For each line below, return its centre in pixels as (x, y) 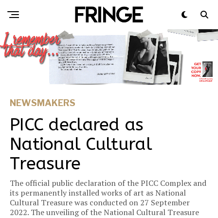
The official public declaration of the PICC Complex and (108, 183)
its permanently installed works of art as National (98, 193)
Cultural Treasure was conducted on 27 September (100, 203)
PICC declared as (77, 125)
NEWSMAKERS (43, 103)
